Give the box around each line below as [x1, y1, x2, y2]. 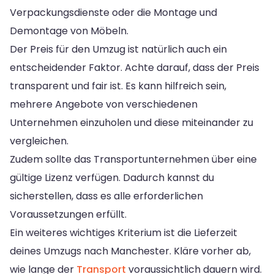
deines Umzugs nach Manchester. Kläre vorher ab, [10, 243, 251, 258]
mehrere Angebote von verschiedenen [10, 97, 198, 111]
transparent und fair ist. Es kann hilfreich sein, [10, 78, 226, 93]
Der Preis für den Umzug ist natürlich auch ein [10, 42, 227, 56]
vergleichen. [10, 133, 68, 148]
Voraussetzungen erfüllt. [10, 207, 127, 221]
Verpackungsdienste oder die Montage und [10, 5, 217, 20]
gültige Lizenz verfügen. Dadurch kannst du [10, 170, 214, 185]
